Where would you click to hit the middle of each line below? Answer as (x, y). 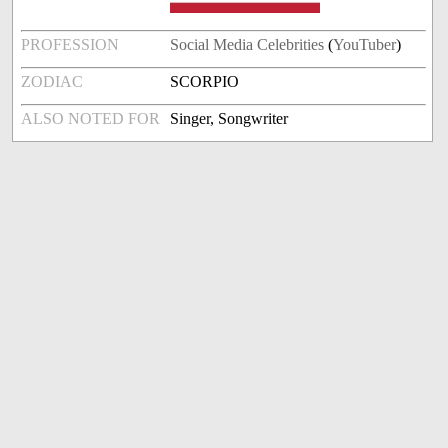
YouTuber (365, 45)
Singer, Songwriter (229, 119)
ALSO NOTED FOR (91, 119)
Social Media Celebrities (247, 45)
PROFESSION (70, 45)
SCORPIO (205, 82)
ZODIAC (52, 82)
